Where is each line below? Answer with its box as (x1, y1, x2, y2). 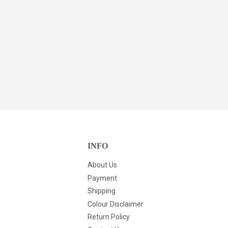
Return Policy (88, 213, 130, 221)
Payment (88, 174, 117, 182)
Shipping (88, 187, 116, 195)
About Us (88, 161, 117, 169)
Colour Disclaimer (88, 199, 144, 208)
